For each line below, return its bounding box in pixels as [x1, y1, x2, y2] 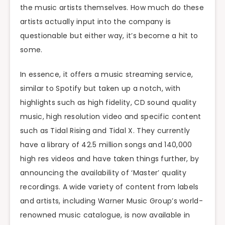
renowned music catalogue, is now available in [20, 210, 190, 220]
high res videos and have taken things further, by [20, 154, 199, 164]
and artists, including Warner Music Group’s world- [20, 196, 203, 206]
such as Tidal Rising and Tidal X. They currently [20, 126, 190, 136]
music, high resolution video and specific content [20, 111, 201, 122]
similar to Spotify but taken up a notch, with [20, 83, 181, 94]
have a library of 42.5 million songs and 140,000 [20, 140, 192, 150]
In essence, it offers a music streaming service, [20, 69, 193, 80]
